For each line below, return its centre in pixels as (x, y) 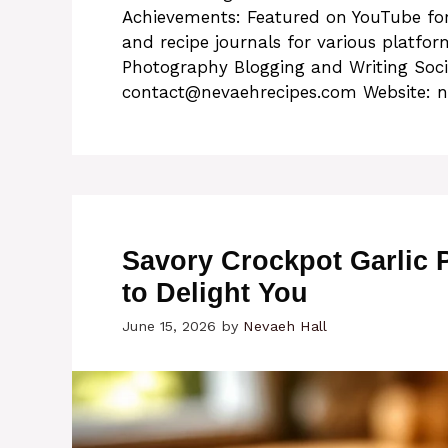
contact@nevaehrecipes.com (239, 91)
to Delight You (215, 292)
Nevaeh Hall (285, 327)
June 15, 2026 (169, 327)
